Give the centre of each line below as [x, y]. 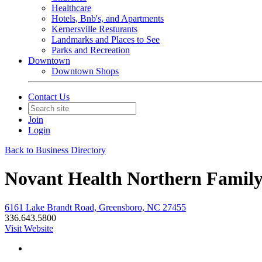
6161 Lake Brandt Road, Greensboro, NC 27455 [95, 207]
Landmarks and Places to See [106, 39]
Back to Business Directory [55, 150]
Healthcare [71, 8]
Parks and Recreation [91, 50]
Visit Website [29, 228]
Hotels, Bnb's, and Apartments [108, 18]
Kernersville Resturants [94, 29]
